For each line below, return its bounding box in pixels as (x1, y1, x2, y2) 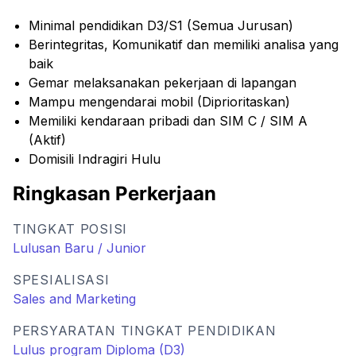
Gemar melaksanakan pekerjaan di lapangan (29, 75, 296, 91)
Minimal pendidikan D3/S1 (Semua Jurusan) (29, 17, 293, 33)
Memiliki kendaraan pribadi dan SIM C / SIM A (29, 113, 308, 129)
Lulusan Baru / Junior (13, 240, 146, 256)
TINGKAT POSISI (13, 221, 128, 237)
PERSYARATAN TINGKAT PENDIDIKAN (13, 323, 277, 339)
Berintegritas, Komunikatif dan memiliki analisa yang (29, 37, 339, 52)
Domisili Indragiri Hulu (29, 151, 161, 167)
